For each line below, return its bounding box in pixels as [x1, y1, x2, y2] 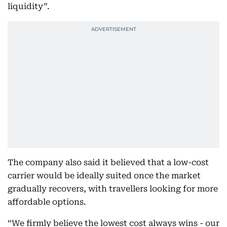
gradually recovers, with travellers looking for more [8, 184, 218, 194]
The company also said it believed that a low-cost [8, 158, 209, 167]
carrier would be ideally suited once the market [8, 171, 201, 180]
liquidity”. [8, 2, 50, 11]
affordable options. [8, 197, 86, 207]
